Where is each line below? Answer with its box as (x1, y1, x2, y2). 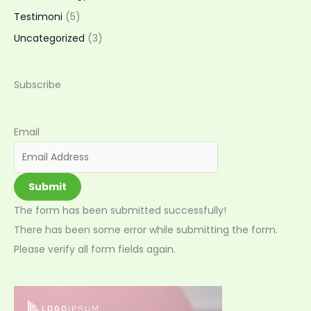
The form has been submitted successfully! (14, 203, 226, 217)
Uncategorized (14, 31, 85, 46)
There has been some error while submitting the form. (14, 222, 278, 237)
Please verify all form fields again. (14, 242, 176, 256)
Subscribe (14, 78, 61, 92)
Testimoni (14, 9, 62, 24)
